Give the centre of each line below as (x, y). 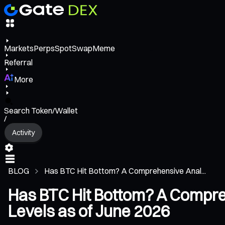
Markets (19, 48)
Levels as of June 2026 (89, 211)
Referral (18, 63)
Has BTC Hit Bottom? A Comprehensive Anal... (125, 171)
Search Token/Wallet (41, 111)
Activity (23, 132)
